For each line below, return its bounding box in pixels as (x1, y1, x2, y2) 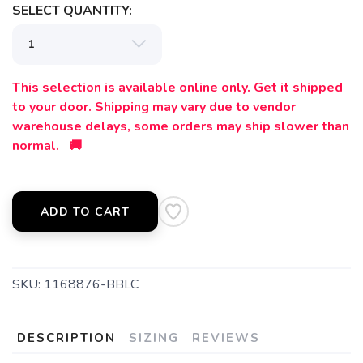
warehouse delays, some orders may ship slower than (12, 117, 349, 136)
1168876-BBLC (44, 275, 139, 294)
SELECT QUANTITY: (12, 2, 132, 20)
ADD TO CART (41, 204, 130, 220)
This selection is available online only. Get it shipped (12, 79, 343, 97)
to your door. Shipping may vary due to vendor (12, 98, 296, 117)
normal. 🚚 (12, 137, 82, 156)
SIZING (129, 330, 179, 347)
